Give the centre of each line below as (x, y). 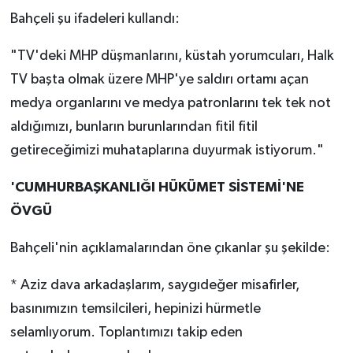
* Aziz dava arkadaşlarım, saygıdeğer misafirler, (154, 286)
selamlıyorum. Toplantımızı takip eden (126, 333)
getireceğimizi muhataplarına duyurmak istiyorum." (167, 151)
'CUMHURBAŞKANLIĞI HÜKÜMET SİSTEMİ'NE (157, 188)
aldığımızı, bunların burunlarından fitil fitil (134, 127)
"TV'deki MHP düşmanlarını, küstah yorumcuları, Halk (172, 56)
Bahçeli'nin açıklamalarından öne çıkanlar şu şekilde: (170, 249)
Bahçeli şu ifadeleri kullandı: (95, 19)
